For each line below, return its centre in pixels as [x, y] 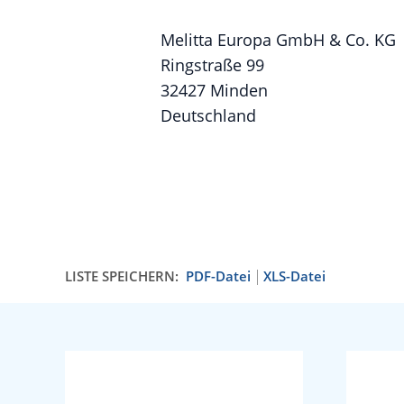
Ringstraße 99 [212, 65]
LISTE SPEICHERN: [122, 276]
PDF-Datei [218, 276]
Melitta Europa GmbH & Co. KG [278, 40]
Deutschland [208, 115]
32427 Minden [214, 90]
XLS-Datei [294, 276]
